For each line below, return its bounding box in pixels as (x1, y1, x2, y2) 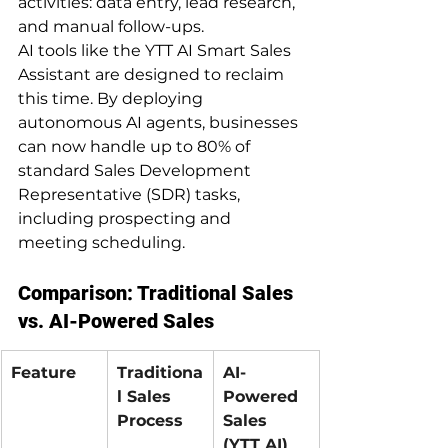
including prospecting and (18, 208, 235, 228)
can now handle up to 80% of (18, 136, 254, 156)
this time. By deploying (18, 88, 207, 108)
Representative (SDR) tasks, (18, 184, 244, 204)
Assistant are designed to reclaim (18, 64, 288, 84)
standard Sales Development (18, 160, 255, 180)
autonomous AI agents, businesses (18, 112, 302, 132)
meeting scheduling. (18, 232, 185, 252)
